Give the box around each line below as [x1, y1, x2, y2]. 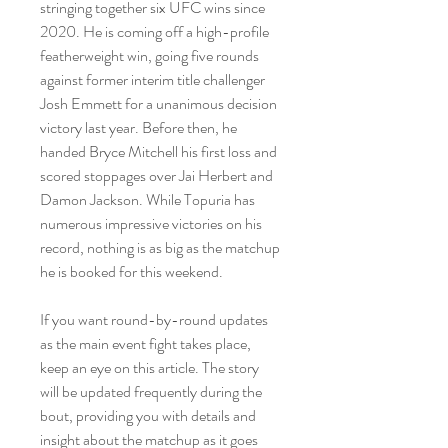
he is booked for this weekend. [40, 260, 223, 283]
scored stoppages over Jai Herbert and [40, 164, 273, 187]
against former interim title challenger [40, 68, 265, 91]
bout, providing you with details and [40, 404, 256, 427]
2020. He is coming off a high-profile [40, 20, 269, 43]
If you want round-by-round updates [40, 308, 268, 331]
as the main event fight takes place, [40, 332, 251, 355]
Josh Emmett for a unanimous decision [40, 92, 277, 115]
